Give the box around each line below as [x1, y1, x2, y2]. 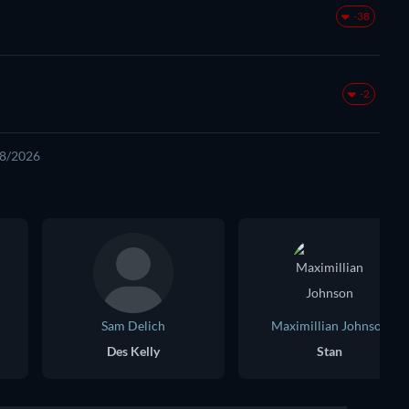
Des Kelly [107, 343, 160, 360]
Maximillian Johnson [270, 318, 389, 334]
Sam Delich [101, 318, 165, 334]
